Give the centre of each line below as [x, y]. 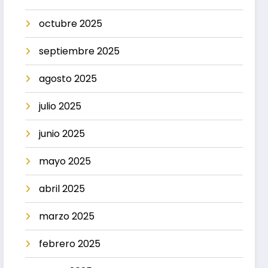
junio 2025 [62, 133]
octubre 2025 [71, 23]
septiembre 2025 [80, 51]
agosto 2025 [68, 78]
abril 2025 [62, 188]
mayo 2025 [65, 161]
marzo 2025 [67, 216]
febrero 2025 [70, 243]
